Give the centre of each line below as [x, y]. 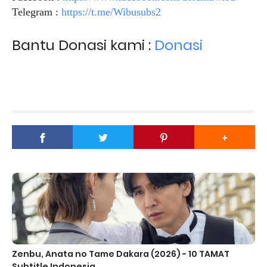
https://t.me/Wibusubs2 [111, 12]
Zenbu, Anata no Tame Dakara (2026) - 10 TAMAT [121, 254]
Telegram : [37, 12]
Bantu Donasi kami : [83, 45]
